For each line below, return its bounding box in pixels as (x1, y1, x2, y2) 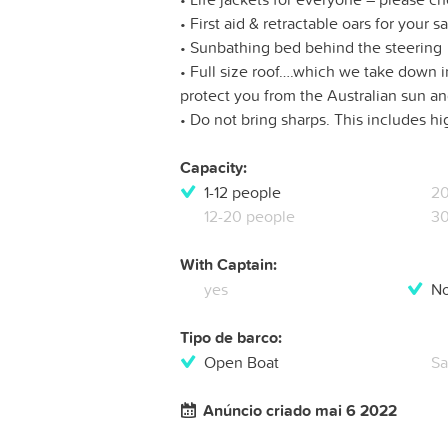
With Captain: (180, 253, 277, 277)
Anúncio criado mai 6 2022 (203, 399, 397, 423)
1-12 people (204, 181, 281, 204)
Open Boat (204, 351, 279, 374)
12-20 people (204, 205, 295, 228)
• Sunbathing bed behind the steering (180, 36, 442, 59)
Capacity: (180, 156, 247, 180)
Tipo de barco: (180, 326, 282, 350)
